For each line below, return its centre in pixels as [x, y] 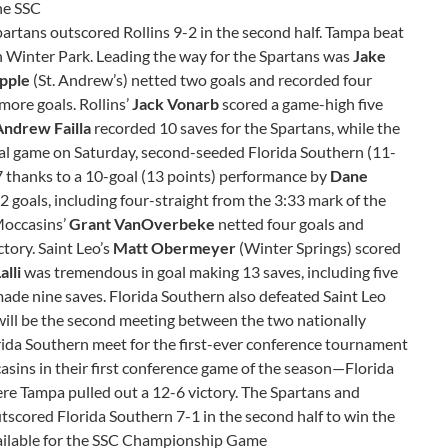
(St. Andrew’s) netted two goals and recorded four [201, 79]
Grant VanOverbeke [142, 223]
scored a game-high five [301, 103]
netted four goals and [289, 223]
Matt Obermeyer [174, 247]
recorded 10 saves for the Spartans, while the [245, 127]
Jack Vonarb [175, 103]
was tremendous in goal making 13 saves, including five [209, 271]
